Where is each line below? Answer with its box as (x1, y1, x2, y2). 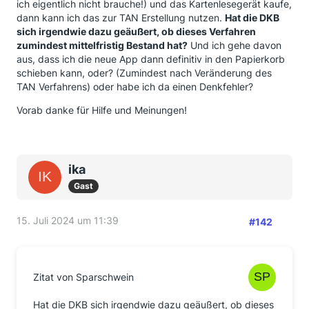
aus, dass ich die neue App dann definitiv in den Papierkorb (17, 53, 285, 65)
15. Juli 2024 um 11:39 (17, 215, 119, 226)
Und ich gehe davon (188, 39, 281, 51)
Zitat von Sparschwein (33, 271, 134, 283)
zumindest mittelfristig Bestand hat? (17, 39, 188, 51)
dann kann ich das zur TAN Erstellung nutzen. (17, 12, 225, 23)
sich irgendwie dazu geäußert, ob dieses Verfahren (17, 26, 256, 37)
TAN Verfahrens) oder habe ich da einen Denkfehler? (17, 81, 253, 92)
